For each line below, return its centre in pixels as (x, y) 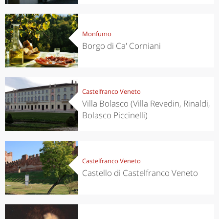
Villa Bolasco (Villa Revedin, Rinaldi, (146, 103)
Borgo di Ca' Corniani (121, 45)
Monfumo (97, 33)
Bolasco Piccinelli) (115, 115)
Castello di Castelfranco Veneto (140, 173)
